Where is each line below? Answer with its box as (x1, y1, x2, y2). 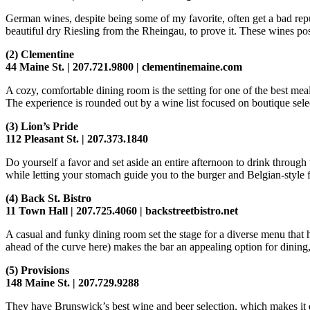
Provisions (21, 264, 69, 277)
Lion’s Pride (21, 120, 78, 133)
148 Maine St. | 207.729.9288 (6, 277, 139, 289)
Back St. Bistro (21, 192, 91, 205)
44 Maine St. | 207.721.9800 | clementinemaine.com (6, 61, 242, 73)
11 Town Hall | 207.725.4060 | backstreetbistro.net (6, 205, 238, 217)
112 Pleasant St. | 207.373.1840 (6, 133, 148, 145)
